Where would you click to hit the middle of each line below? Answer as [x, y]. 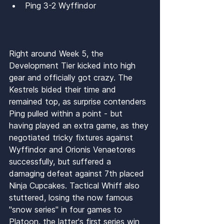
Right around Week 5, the [57, 53]
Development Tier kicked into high [73, 65]
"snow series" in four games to [67, 209]
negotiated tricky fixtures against [72, 137]
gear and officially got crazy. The [72, 77]
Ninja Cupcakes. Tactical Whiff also [75, 185]
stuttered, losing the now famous [72, 197]
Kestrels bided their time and [64, 89]
